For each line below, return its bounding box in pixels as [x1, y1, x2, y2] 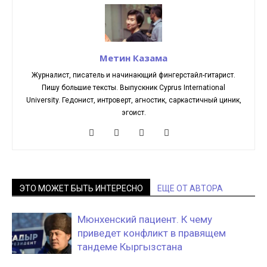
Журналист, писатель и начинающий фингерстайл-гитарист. [32, 70, 235, 79]
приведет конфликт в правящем [77, 226, 226, 239]
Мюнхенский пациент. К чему [77, 213, 212, 225]
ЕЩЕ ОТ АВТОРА [157, 183, 223, 193]
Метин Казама [100, 51, 167, 64]
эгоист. [121, 108, 146, 117]
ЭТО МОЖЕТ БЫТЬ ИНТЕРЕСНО [19, 183, 143, 193]
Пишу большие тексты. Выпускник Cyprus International [42, 83, 225, 92]
